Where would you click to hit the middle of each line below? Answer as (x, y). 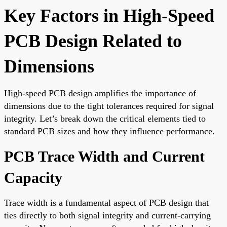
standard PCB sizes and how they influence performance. (109, 131)
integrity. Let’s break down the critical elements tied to (105, 118)
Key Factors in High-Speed (109, 15)
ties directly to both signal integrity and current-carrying (107, 215)
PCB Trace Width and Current (104, 156)
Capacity (33, 177)
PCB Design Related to (93, 41)
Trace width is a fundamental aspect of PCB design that (106, 202)
